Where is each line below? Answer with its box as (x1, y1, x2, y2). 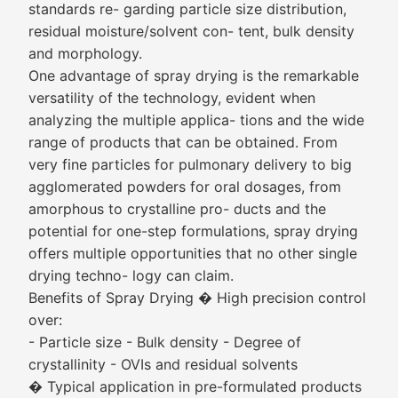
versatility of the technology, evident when (28, 89, 315, 107)
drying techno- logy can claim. (28, 267, 234, 284)
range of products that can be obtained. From (28, 133, 338, 151)
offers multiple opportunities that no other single (28, 244, 357, 262)
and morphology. (28, 44, 142, 62)
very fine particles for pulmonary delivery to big (28, 155, 352, 173)
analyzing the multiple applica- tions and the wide (28, 111, 364, 129)
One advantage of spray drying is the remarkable (28, 67, 359, 84)
